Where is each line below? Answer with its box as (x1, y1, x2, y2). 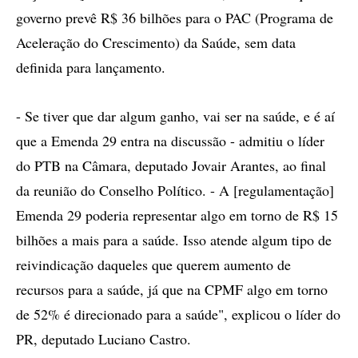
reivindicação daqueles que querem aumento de (16, 255, 291, 274)
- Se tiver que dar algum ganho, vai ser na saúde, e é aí (16, 106, 335, 125)
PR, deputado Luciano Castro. (16, 329, 191, 348)
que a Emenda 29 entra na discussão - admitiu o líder (16, 131, 324, 150)
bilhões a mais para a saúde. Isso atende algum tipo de (16, 230, 332, 249)
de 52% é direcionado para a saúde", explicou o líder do (16, 304, 340, 324)
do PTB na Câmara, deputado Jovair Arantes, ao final (16, 156, 326, 175)
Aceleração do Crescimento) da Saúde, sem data (16, 33, 296, 52)
